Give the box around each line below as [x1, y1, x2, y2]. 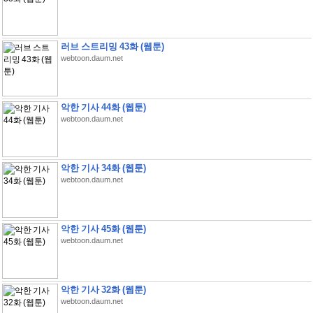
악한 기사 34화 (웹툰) [60, 163, 146, 173]
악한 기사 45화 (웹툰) [60, 224, 146, 234]
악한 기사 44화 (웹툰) [60, 102, 146, 112]
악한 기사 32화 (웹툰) [60, 284, 146, 295]
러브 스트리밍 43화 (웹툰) [60, 41, 164, 52]
